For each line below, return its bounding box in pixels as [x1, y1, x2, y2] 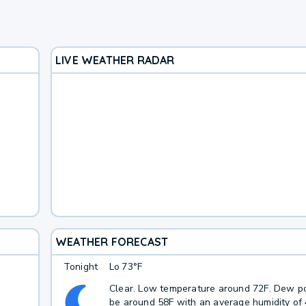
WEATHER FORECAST [55, 234, 169, 249]
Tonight [63, 260, 98, 273]
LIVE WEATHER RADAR [55, 53, 175, 67]
